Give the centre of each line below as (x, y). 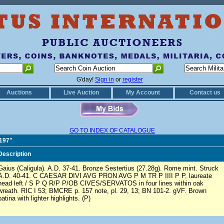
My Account (143, 92)
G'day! (85, 79)
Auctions (19, 92)
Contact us (205, 92)
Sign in (104, 79)
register (132, 79)
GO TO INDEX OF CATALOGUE (112, 130)
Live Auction (81, 92)
